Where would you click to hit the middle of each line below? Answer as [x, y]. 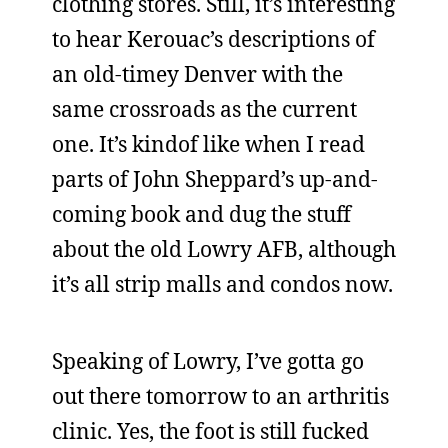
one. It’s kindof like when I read [208, 144]
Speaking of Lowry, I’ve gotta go [208, 361]
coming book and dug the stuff [201, 214]
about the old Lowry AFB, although [224, 249]
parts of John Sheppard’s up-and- [215, 179]
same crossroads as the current [204, 109]
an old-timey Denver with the [197, 74]
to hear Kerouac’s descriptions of [213, 39]
